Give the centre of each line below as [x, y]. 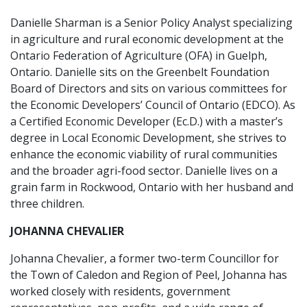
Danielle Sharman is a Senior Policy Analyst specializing [151, 23]
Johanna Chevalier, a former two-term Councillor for [145, 258]
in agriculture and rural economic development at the [147, 39]
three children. [47, 204]
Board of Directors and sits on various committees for [149, 88]
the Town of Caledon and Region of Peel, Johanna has [149, 275]
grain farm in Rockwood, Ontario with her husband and [152, 187]
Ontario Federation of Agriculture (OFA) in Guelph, [139, 56]
